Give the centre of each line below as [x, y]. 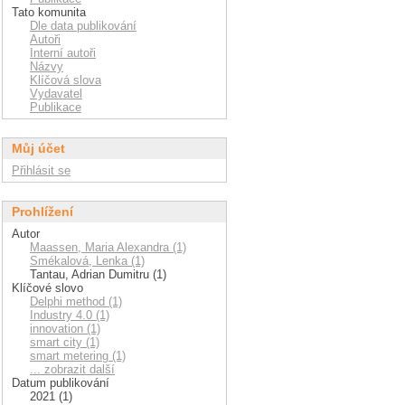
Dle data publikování [83, 26]
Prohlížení [42, 212]
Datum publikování [61, 383]
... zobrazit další [72, 370]
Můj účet [38, 149]
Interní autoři [63, 53]
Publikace [56, 108]
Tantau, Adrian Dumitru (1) [98, 275]
